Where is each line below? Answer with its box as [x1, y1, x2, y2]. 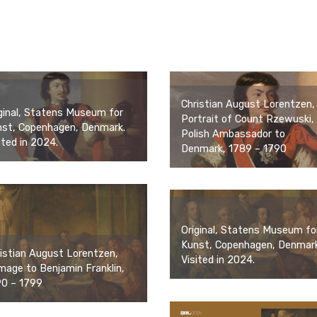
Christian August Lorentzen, [181, 98, 315, 110]
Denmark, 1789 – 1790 [181, 142, 287, 155]
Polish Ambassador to [181, 127, 285, 140]
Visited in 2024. [181, 253, 255, 266]
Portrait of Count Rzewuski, [181, 113, 314, 125]
